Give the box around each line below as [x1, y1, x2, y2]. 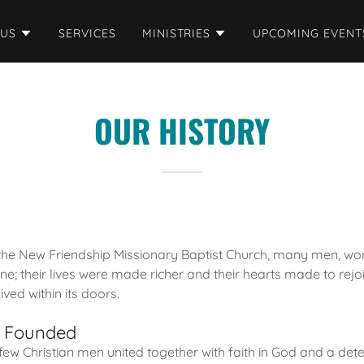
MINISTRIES [141, 26, 211, 41]
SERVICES [58, 26, 116, 41]
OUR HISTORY [94, 106, 270, 154]
